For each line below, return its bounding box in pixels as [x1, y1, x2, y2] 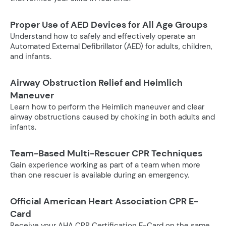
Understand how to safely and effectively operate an [10, 31, 196, 42]
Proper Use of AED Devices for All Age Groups [10, 19, 207, 31]
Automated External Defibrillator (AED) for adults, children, [10, 41, 212, 52]
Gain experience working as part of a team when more [10, 160, 200, 171]
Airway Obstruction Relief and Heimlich [10, 77, 183, 89]
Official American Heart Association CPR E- [10, 195, 198, 208]
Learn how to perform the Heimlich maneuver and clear [10, 102, 204, 112]
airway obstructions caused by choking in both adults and [10, 112, 215, 123]
